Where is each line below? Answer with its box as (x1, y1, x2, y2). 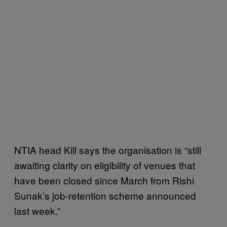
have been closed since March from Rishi (14, 173, 194, 187)
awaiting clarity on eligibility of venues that (14, 158, 195, 172)
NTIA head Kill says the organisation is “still (14, 142, 201, 157)
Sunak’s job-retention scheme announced (14, 188, 196, 202)
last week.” (14, 203, 60, 217)
